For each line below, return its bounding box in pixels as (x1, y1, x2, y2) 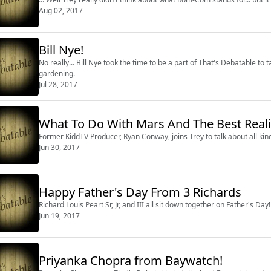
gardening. (39, 68, 75, 79)
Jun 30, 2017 (39, 142, 80, 152)
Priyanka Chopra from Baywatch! (39, 252, 223, 269)
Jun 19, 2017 (39, 210, 80, 221)
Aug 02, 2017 (39, 5, 83, 16)
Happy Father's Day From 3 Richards (39, 183, 241, 200)
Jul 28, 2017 (39, 79, 77, 90)
